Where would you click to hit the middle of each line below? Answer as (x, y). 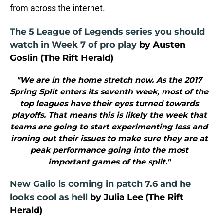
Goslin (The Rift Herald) (62, 58)
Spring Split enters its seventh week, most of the (109, 92)
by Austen (161, 45)
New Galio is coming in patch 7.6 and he (100, 184)
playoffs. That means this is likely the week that (109, 115)
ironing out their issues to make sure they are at (109, 139)
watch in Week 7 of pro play (73, 45)
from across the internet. (57, 8)
